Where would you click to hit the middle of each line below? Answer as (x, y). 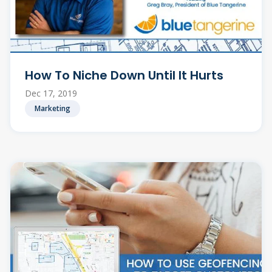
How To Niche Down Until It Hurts (124, 76)
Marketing (53, 109)
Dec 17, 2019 (51, 93)
